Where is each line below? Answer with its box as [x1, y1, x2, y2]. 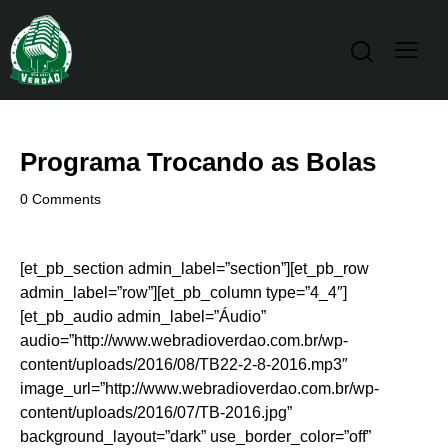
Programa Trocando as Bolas [20, 147, 376, 178]
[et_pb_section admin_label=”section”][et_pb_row [20, 260, 369, 278]
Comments [32, 191, 102, 208]
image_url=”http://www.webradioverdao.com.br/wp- [20, 380, 379, 398]
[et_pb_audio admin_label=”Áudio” [20, 308, 266, 326]
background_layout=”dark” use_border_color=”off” [20, 428, 371, 446]
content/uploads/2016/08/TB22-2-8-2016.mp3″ [20, 356, 348, 374]
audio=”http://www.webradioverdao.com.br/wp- [20, 332, 348, 350]
